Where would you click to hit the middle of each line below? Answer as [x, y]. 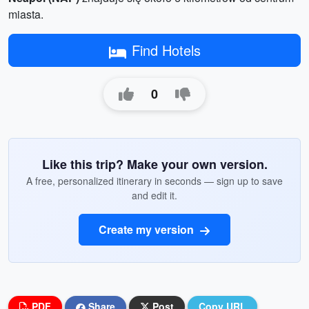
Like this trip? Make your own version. [154, 164]
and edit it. [154, 195]
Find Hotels [166, 50]
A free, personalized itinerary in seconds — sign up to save [154, 181]
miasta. [26, 14]
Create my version [148, 229]
